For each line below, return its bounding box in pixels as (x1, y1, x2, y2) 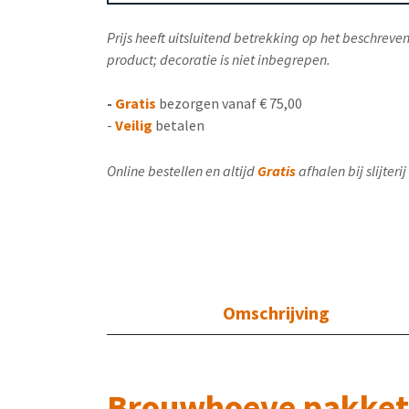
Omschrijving (222, 300, 330, 324)
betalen (155, 115, 204, 134)
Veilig (115, 115, 152, 134)
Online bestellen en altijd (107, 161, 255, 180)
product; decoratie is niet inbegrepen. (107, 49, 330, 68)
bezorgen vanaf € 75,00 (159, 93, 302, 112)
